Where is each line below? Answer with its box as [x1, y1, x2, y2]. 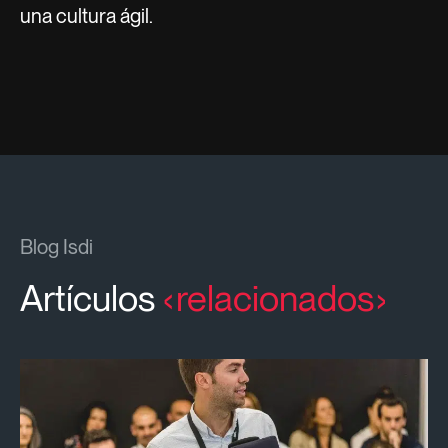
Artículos [20, 276, 163, 320]
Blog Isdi [20, 234, 93, 259]
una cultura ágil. [20, 3, 153, 28]
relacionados [176, 276, 374, 320]
